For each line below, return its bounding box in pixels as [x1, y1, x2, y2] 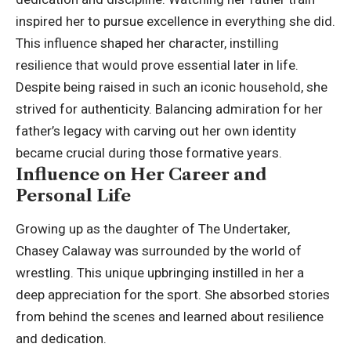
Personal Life [16, 186, 131, 206]
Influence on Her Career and [16, 165, 267, 185]
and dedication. [16, 331, 107, 347]
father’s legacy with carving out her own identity [16, 123, 296, 139]
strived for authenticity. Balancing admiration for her [16, 101, 323, 118]
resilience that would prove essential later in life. [16, 57, 299, 74]
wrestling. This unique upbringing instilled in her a [16, 265, 304, 281]
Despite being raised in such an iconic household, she [16, 79, 327, 96]
